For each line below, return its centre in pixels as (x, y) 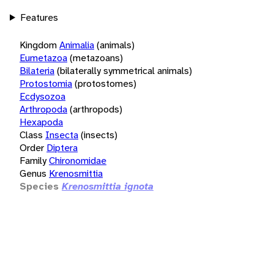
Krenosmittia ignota (108, 186)
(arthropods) (96, 109)
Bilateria (37, 70)
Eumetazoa (43, 57)
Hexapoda (41, 122)
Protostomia (46, 83)
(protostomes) (106, 83)
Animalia (77, 45)
